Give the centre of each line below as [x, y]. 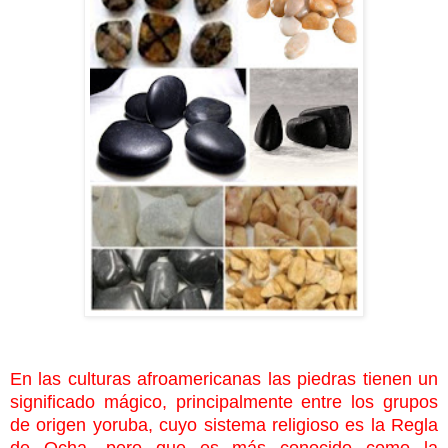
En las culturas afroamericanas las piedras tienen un [224, 378]
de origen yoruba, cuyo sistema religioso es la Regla [224, 424]
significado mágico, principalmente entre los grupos [224, 401]
